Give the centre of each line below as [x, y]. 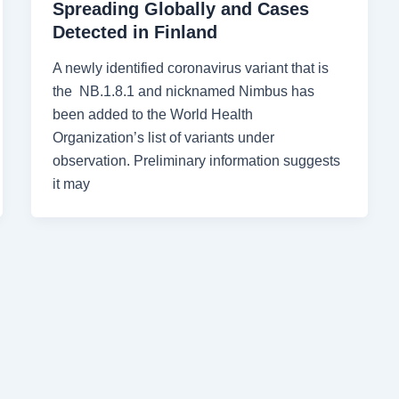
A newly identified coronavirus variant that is [190, 69]
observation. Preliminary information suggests [196, 161]
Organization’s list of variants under [163, 138]
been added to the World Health [152, 115]
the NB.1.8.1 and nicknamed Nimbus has [183, 92]
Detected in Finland [134, 32]
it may [71, 184]
